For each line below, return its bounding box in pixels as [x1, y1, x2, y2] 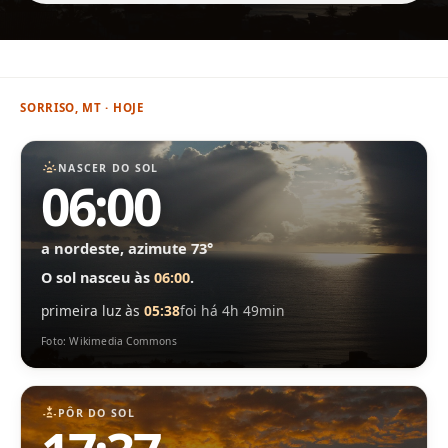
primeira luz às [41, 300, 145, 320]
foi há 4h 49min [180, 300, 286, 320]
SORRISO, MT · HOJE [20, 99, 144, 115]
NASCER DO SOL [58, 160, 159, 175]
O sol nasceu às [41, 268, 155, 288]
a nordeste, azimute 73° [41, 237, 214, 258]
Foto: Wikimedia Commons [41, 334, 177, 349]
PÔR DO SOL [58, 405, 135, 420]
